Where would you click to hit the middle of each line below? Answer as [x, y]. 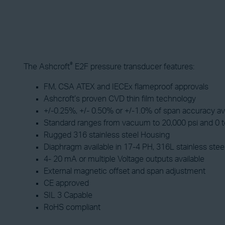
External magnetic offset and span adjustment [125, 171]
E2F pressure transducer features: [134, 67]
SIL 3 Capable [68, 195]
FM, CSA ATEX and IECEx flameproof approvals [126, 87]
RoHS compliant [72, 207]
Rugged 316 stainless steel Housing [107, 135]
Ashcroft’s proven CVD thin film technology [120, 99]
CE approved [66, 183]
